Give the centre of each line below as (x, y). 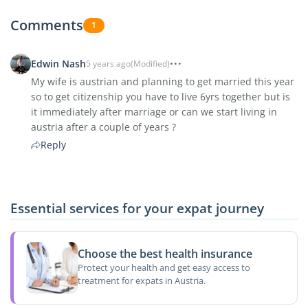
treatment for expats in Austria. (141, 280)
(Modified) (150, 63)
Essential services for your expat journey (137, 208)
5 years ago (108, 63)
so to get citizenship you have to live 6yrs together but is (161, 96)
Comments (47, 25)
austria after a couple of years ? (103, 126)
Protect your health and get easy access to (164, 267)
